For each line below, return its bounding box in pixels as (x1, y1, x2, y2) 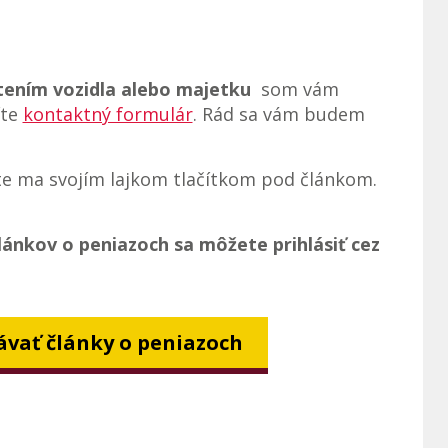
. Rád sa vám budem (192, 101, 365, 126)
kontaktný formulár (22, 101, 193, 126)
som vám (250, 76, 339, 101)
